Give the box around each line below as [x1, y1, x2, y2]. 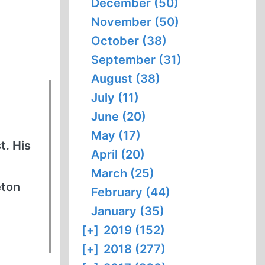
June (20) [91, 109, 147, 124]
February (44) [91, 185, 171, 199]
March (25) [91, 166, 155, 180]
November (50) [91, 15, 180, 29]
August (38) [91, 72, 161, 86]
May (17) [91, 128, 141, 143]
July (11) [91, 91, 140, 105]
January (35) [91, 204, 165, 218]
